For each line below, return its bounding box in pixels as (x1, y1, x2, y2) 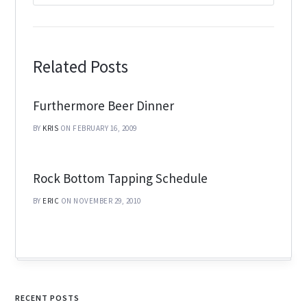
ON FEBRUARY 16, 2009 (60, 123, 137, 134)
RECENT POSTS (15, 293, 80, 304)
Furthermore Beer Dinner (32, 97, 174, 114)
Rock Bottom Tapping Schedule (32, 170, 208, 187)
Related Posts (32, 56, 128, 78)
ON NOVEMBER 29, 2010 (60, 196, 141, 206)
